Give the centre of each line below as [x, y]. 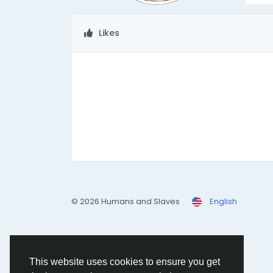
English [223, 201]
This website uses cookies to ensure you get [125, 262]
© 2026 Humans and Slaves [126, 201]
